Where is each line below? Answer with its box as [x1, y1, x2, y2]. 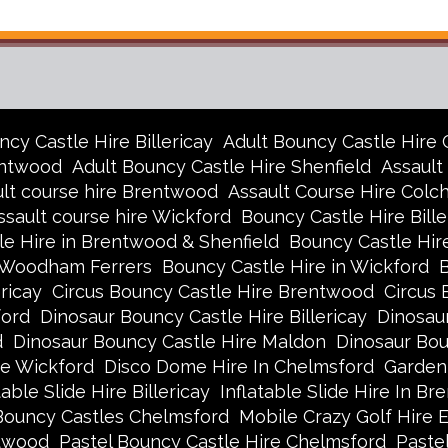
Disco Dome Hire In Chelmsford [103, 356, 374, 377]
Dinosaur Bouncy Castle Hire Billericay [40, 306, 367, 327]
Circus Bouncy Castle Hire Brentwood [52, 281, 374, 302]
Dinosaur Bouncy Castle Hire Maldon [13, 331, 326, 352]
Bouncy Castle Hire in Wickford [162, 256, 429, 277]
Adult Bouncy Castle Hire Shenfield [71, 156, 371, 177]
